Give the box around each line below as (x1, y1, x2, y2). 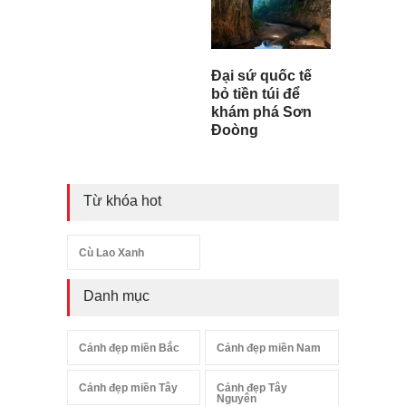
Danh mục (83, 288, 150, 304)
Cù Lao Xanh (79, 246, 144, 260)
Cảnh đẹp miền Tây (79, 382, 178, 395)
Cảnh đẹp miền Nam (217, 342, 322, 355)
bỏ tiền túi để (211, 86, 300, 102)
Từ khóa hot (83, 193, 161, 209)
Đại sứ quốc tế (211, 68, 312, 84)
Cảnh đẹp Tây (217, 382, 288, 395)
